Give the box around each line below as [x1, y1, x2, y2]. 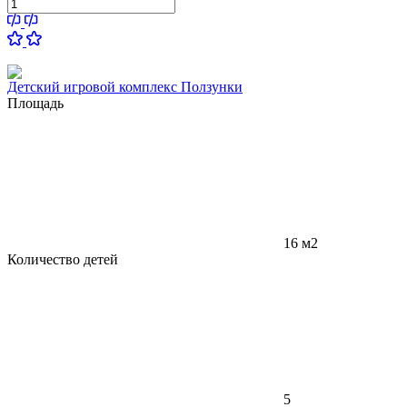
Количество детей [7, 251, 118, 267]
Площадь [7, 94, 64, 111]
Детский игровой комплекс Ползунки [7, 78, 243, 94]
